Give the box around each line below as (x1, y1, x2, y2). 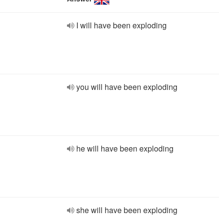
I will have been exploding (76, 20, 167, 31)
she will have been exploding (76, 204, 177, 216)
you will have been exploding (76, 81, 177, 92)
